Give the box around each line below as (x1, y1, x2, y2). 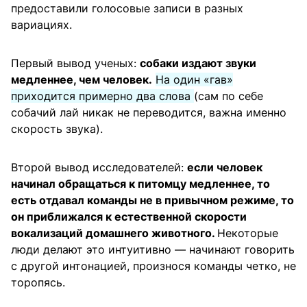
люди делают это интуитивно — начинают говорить (11, 243, 295, 257)
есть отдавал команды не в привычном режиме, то (11, 193, 294, 208)
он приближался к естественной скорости (11, 210, 247, 224)
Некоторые (217, 226, 278, 241)
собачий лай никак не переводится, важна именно (11, 106, 286, 120)
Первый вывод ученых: (11, 56, 140, 71)
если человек (187, 160, 262, 175)
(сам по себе (194, 89, 263, 103)
